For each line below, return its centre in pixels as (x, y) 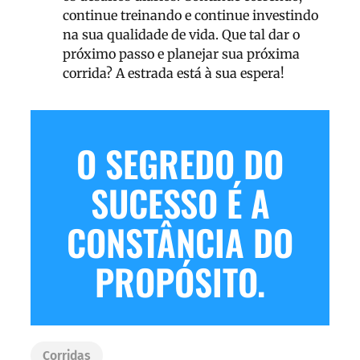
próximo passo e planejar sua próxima (181, 53)
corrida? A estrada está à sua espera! (174, 73)
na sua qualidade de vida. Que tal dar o (181, 34)
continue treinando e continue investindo (190, 15)
